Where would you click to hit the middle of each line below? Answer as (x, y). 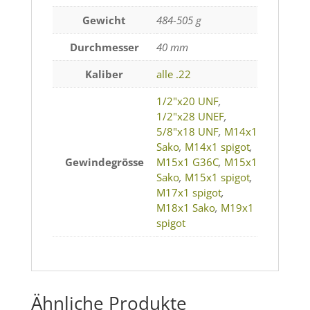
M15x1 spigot (217, 177)
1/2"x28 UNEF (190, 117)
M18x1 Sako (185, 208)
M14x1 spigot (217, 147)
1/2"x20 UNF (187, 101)
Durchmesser (104, 47)
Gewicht (104, 20)
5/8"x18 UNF (187, 132)
